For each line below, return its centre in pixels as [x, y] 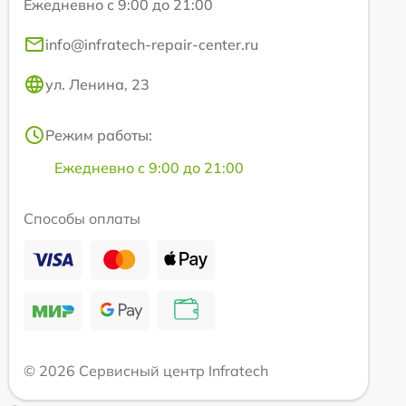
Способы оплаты [82, 219]
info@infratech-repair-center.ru [152, 45]
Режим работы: [99, 135]
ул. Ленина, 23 [97, 85]
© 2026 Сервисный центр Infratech [146, 371]
